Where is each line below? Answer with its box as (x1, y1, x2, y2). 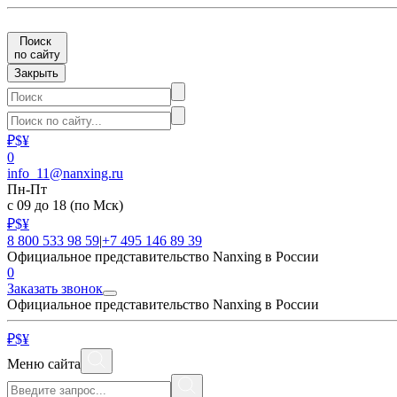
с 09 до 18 (7, 198, 70, 213)
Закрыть (14, 66, 58, 80)
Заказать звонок (7, 281, 103, 296)
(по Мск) (70, 198, 123, 213)
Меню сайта (7, 356, 81, 371)
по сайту (14, 48, 60, 61)
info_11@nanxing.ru (7, 166, 123, 181)
